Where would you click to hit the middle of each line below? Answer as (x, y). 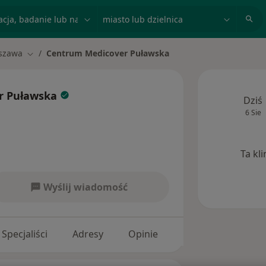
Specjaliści (24, 234)
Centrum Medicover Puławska (108, 53)
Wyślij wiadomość (86, 187)
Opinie (143, 234)
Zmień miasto (53, 53)
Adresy (88, 234)
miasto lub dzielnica (145, 12)
